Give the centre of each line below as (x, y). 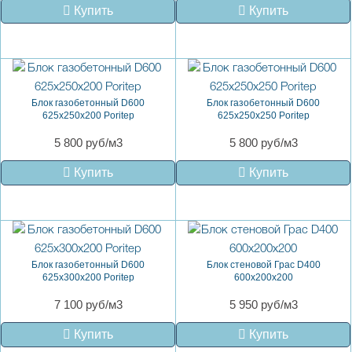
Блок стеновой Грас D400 (263, 264)
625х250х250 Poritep (263, 115)
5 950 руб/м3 (263, 304)
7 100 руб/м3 (88, 304)
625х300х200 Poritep (88, 277)
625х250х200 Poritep (88, 115)
